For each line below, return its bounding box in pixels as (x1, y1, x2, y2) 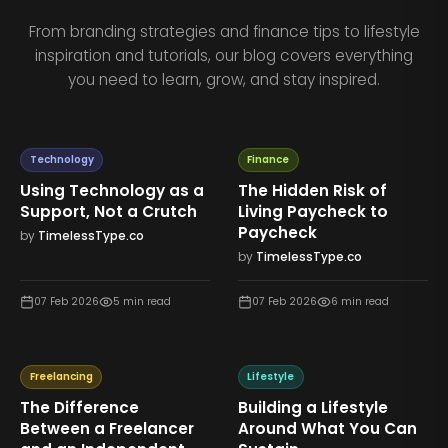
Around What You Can (237, 417, 417, 439)
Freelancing (29, 369, 93, 385)
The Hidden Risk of (237, 179, 387, 201)
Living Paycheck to (237, 200, 388, 222)
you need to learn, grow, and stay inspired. (68, 68, 380, 90)
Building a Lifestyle (237, 396, 388, 418)
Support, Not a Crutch (20, 200, 198, 222)
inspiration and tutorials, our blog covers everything (35, 44, 413, 66)
